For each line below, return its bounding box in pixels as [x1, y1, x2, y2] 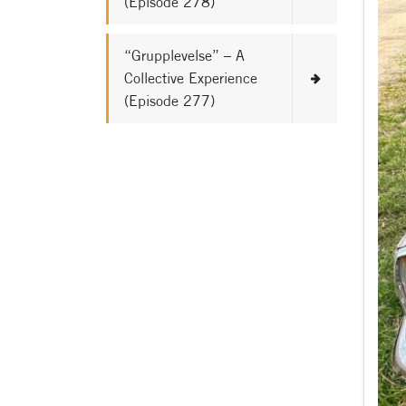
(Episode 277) [124, 92, 215, 110]
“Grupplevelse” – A [124, 46, 245, 64]
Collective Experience [124, 69, 257, 87]
